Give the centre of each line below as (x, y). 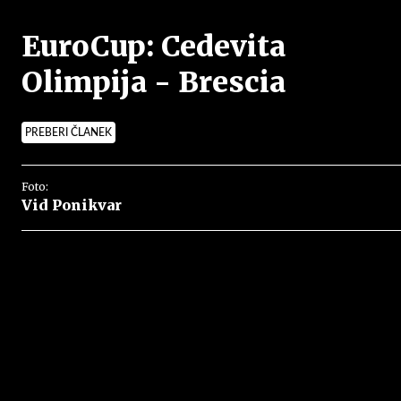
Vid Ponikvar (72, 205)
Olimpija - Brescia (154, 82)
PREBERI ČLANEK (68, 132)
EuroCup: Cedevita (154, 47)
